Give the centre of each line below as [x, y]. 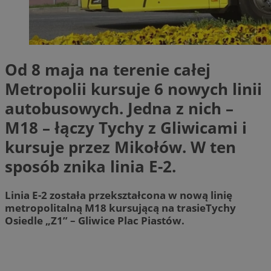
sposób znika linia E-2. [90, 167]
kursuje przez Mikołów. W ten [120, 147]
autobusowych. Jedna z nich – [119, 109]
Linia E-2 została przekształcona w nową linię [119, 195]
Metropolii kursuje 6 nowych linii [133, 89]
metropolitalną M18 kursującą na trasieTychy [120, 208]
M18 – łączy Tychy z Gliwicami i [126, 128]
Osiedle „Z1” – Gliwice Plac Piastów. [95, 221]
